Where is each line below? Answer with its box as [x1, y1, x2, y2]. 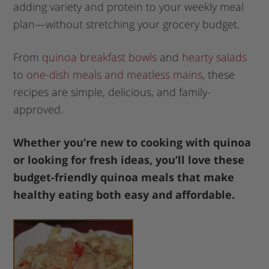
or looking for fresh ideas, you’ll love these [13, 153, 245, 168]
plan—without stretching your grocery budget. [13, 17, 240, 32]
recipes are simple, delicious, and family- [13, 85, 211, 100]
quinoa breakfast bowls [42, 50, 157, 65]
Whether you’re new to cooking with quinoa [13, 135, 252, 150]
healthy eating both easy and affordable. [13, 187, 235, 202]
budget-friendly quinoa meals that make [13, 170, 235, 185]
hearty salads [182, 50, 247, 65]
